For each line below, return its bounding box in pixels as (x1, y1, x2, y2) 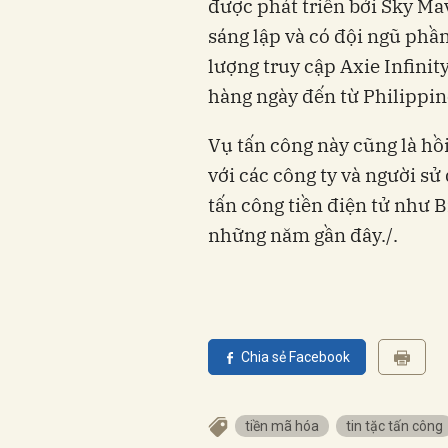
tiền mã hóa (245, 418, 319, 434)
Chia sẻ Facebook (241, 349, 350, 365)
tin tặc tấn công (346, 418, 443, 434)
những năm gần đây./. (208, 223, 398, 247)
